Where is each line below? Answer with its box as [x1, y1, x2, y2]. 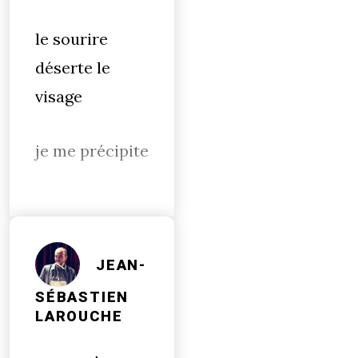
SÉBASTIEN [35, 288, 129, 306]
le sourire [35, 29, 108, 49]
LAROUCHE [35, 308, 123, 325]
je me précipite [35, 141, 149, 161]
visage [35, 86, 82, 106]
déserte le [35, 58, 110, 78]
